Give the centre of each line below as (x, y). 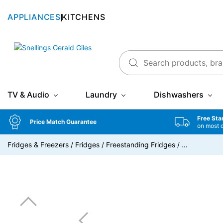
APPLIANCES (34, 17)
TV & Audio (28, 95)
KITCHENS (84, 17)
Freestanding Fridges (141, 145)
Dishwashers (178, 95)
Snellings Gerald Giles (42, 47)
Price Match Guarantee (63, 122)
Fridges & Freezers (38, 145)
